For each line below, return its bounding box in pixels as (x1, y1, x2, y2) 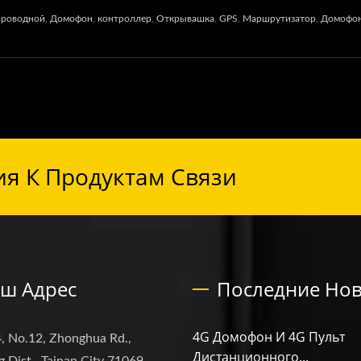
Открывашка (156, 14, 214, 23)
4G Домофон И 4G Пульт (193, 328, 345, 346)
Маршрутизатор (243, 14, 316, 23)
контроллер (98, 14, 151, 23)
